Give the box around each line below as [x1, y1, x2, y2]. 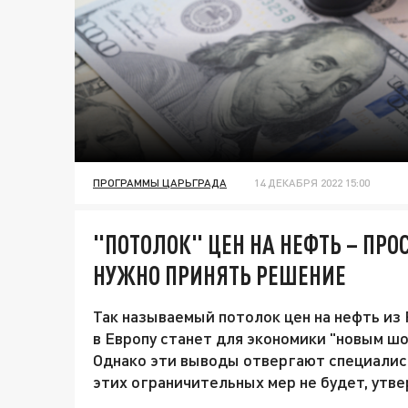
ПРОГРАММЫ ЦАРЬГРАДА [93, 176, 227, 190]
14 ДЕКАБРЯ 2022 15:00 [254, 176, 370, 190]
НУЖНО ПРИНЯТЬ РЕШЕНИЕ [93, 260, 346, 291]
